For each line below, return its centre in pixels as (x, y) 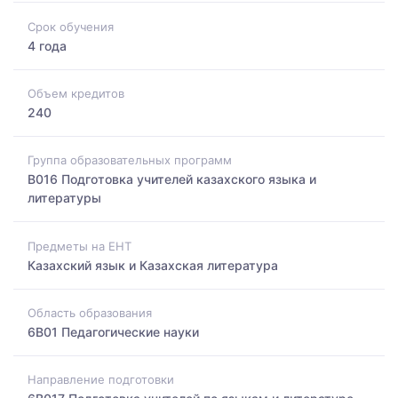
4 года (47, 45)
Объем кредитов (76, 93)
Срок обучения (71, 26)
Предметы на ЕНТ (80, 246)
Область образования (90, 312)
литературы (64, 198)
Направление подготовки (101, 380)
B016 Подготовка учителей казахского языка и (172, 179)
